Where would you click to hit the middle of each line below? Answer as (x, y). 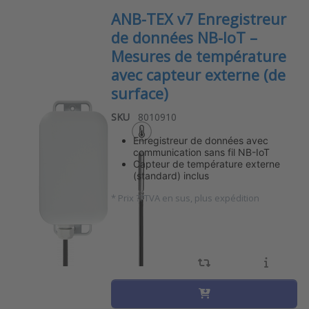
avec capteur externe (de (199, 74)
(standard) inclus (171, 175)
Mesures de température (199, 56)
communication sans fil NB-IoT (202, 152)
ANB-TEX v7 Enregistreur (199, 19)
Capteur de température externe (207, 163)
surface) (140, 93)
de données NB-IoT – (185, 37)
